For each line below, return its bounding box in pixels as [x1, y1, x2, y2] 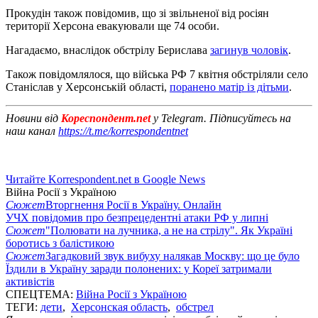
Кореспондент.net [61, 111, 150, 124]
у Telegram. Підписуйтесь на [150, 111, 291, 124]
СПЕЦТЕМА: [6, 287, 76, 300]
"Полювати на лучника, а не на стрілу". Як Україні [45, 224, 292, 236]
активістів [6, 275, 55, 287]
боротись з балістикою [6, 236, 114, 249]
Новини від [6, 111, 61, 124]
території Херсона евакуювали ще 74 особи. [6, 19, 219, 32]
